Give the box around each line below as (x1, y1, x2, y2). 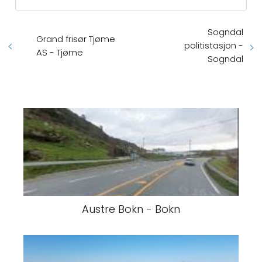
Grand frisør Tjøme (36, 32, 115, 45)
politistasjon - (184, 39, 243, 51)
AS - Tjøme (36, 46, 83, 58)
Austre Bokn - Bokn (82, 202, 180, 216)
